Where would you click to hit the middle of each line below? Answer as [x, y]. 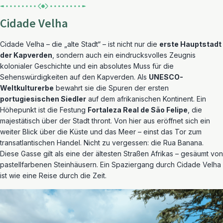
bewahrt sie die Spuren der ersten [111, 88]
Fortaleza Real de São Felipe [138, 110]
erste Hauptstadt [190, 44]
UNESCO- [166, 77]
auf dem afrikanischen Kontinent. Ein [146, 99]
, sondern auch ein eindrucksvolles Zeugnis [124, 55]
